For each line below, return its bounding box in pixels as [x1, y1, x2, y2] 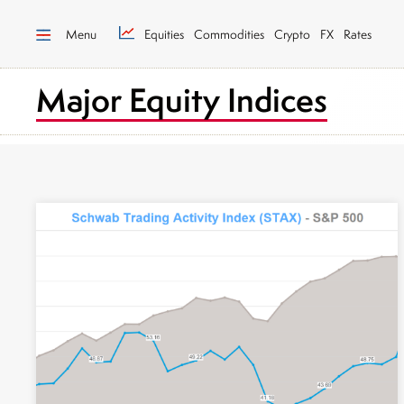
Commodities [194, 25, 264, 42]
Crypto [274, 25, 310, 42]
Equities [144, 25, 184, 42]
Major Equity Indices [36, 78, 327, 122]
